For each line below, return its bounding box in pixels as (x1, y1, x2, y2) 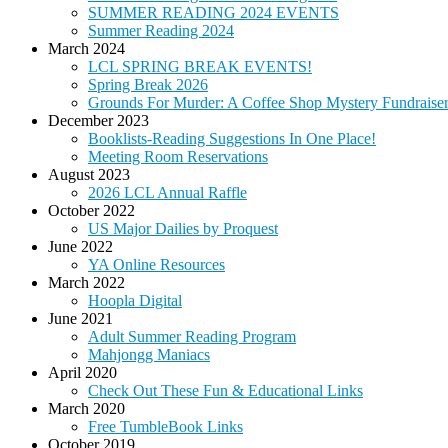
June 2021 (48, 310, 113, 328)
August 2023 (48, 166, 130, 184)
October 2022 (48, 202, 135, 220)
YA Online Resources (88, 256, 225, 274)
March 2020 (48, 400, 125, 418)
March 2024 (48, 40, 125, 58)
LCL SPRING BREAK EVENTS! (88, 58, 312, 76)
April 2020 (48, 364, 117, 382)
